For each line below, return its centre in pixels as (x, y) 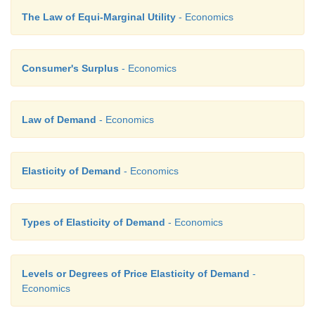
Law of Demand (59, 120)
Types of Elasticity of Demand (94, 222)
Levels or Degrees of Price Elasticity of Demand (136, 274)
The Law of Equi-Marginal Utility (99, 17)
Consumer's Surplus (70, 68)
